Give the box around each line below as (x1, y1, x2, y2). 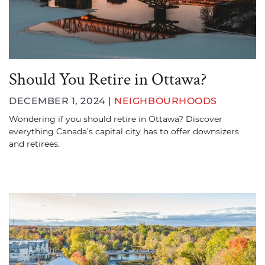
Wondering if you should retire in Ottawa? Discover (9, 114, 222, 124)
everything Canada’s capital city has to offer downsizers (9, 126, 239, 137)
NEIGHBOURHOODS (114, 95, 217, 106)
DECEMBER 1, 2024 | (9, 95, 115, 106)
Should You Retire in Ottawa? (9, 67, 206, 88)
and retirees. (9, 138, 60, 149)
